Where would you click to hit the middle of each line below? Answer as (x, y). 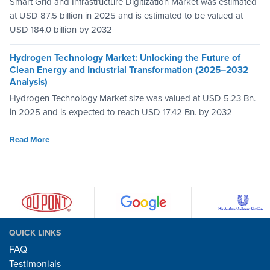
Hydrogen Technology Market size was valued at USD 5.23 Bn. (133, 98)
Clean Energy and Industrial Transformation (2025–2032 (129, 70)
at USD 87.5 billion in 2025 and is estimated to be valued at (126, 16)
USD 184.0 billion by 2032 (61, 30)
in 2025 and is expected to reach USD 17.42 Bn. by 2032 (121, 112)
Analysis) (29, 82)
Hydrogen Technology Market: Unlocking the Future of (125, 58)
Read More (30, 140)
